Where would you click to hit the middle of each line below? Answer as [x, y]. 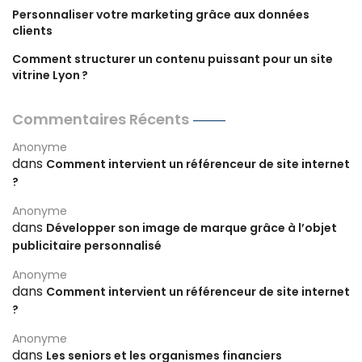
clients [32, 30]
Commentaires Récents [101, 119]
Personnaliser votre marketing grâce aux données [161, 14]
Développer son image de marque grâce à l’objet [192, 227]
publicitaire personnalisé [87, 245]
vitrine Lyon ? [50, 75]
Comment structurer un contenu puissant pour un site [173, 59]
